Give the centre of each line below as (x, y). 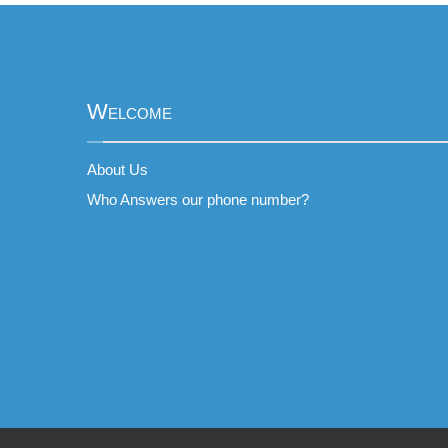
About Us (117, 169)
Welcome (129, 111)
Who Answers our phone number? (198, 199)
